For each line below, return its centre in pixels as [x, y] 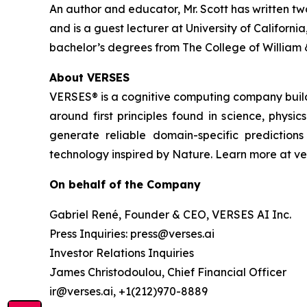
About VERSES [89, 77]
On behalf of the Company [125, 184]
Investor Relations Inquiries [122, 253]
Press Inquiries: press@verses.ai [132, 233]
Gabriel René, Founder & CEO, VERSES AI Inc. [170, 214]
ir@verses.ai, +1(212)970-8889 [128, 291]
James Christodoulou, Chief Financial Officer [168, 272]
